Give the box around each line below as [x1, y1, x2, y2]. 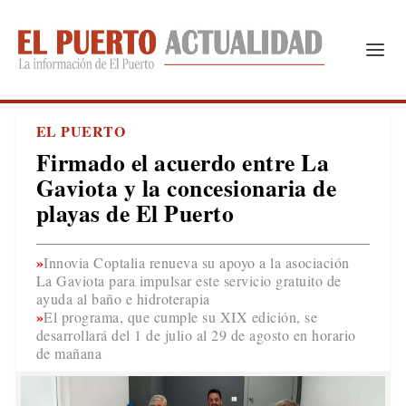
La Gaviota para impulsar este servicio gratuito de [35, 271, 342, 290]
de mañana [35, 343, 102, 362]
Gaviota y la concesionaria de [35, 170, 337, 205]
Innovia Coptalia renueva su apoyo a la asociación [43, 253, 350, 272]
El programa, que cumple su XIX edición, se [43, 307, 318, 326]
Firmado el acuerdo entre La [35, 145, 330, 179]
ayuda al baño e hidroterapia [35, 289, 210, 308]
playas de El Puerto [35, 196, 235, 230]
